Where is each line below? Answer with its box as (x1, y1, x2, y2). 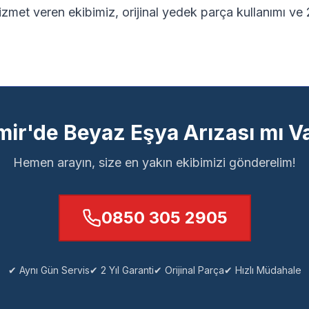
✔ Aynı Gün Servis (8, 264, 90, 276)
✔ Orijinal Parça (153, 264, 224, 276)
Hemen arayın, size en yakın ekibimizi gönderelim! (13, 155, 296, 170)
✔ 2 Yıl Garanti (89, 264, 154, 276)
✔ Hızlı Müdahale (223, 264, 301, 276)
